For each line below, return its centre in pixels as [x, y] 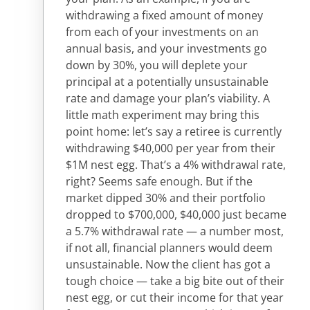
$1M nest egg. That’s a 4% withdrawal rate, [176, 165]
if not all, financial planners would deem [169, 248]
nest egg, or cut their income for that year [175, 298]
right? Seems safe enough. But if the [159, 182]
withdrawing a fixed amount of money [164, 16]
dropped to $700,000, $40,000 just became [176, 215]
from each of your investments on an [162, 32]
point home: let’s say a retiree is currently [174, 132]
